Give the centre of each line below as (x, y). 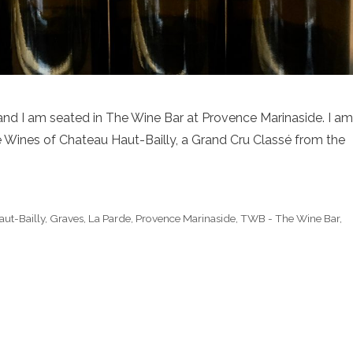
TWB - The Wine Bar (290, 219)
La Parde (110, 219)
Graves (67, 219)
